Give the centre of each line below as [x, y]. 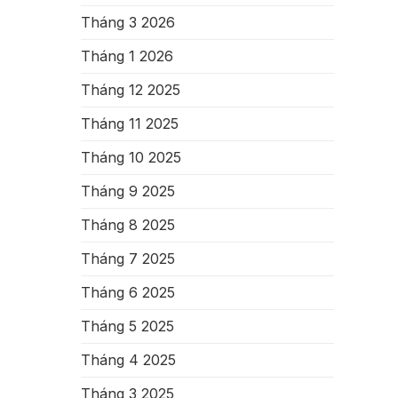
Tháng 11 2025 [130, 123]
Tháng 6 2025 [128, 292]
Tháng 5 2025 [127, 326]
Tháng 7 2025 [128, 259]
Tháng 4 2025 [128, 360]
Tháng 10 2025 [131, 157]
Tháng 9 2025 [128, 191]
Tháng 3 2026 [128, 22]
